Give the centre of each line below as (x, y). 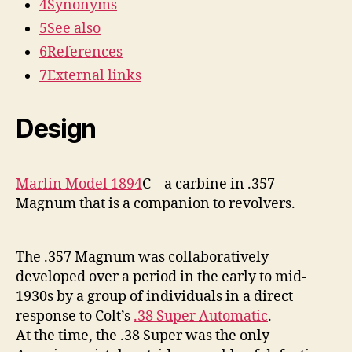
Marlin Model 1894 (79, 184)
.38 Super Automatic (201, 316)
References (85, 52)
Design (56, 128)
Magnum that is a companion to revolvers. (156, 203)
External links (94, 75)
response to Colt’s (75, 316)
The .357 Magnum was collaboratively (142, 257)
